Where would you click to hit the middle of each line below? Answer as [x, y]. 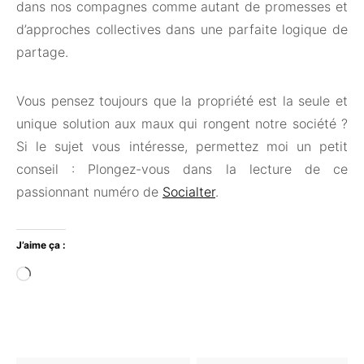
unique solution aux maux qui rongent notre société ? [182, 124]
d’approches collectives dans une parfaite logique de [182, 30]
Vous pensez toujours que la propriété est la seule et [182, 101]
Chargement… [73, 272]
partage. [42, 52]
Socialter [189, 192]
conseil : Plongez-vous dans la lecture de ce [182, 169]
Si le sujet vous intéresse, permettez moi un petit [182, 147]
